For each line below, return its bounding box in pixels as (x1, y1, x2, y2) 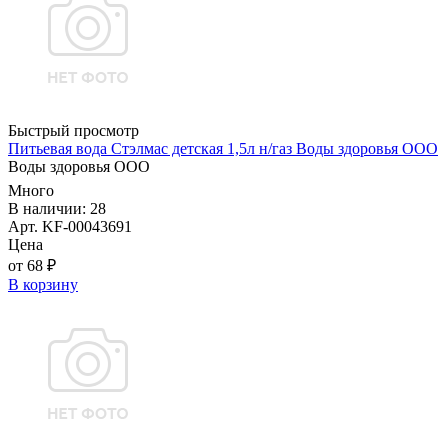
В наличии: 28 (8, 200, 106, 218)
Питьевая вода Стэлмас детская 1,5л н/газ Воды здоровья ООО (8, 140, 438, 158)
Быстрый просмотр (8, 122, 139, 140)
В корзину (8, 276, 78, 294)
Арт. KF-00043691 (8, 218, 132, 236)
